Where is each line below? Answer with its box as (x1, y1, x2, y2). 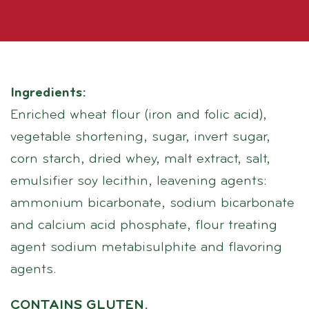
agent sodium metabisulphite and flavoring (10, 242, 282, 254)
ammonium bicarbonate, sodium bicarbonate (10, 198, 295, 210)
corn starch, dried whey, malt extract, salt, (10, 154, 270, 166)
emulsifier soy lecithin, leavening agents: (10, 176, 267, 188)
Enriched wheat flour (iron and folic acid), (10, 110, 267, 121)
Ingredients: (10, 88, 86, 99)
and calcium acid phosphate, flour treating (10, 220, 277, 232)
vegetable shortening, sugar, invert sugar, (10, 132, 270, 143)
